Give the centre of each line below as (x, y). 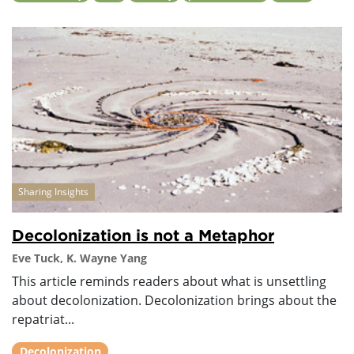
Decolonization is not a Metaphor (143, 234)
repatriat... (43, 319)
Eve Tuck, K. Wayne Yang (79, 258)
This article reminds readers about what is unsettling (169, 281)
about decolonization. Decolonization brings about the (174, 300)
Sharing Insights (53, 191)
